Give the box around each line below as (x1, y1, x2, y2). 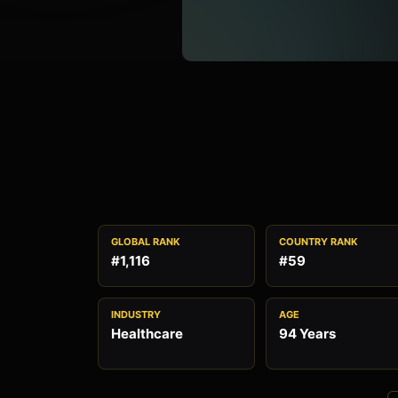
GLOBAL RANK (110, 235, 180, 248)
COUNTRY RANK (279, 235, 358, 248)
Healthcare (110, 325, 183, 342)
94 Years (279, 325, 336, 342)
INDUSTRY (110, 308, 161, 321)
